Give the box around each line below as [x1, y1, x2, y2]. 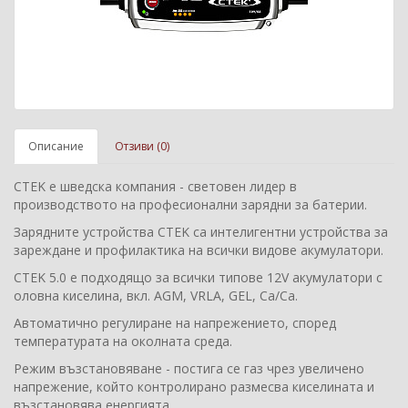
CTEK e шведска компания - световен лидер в [14, 178, 297, 195]
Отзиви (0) [115, 138, 169, 154]
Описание [28, 138, 84, 154]
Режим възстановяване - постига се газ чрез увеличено [14, 360, 364, 377]
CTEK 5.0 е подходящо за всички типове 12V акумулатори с [14, 269, 382, 286]
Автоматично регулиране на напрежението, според [14, 314, 336, 331]
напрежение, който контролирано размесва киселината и [14, 378, 374, 395]
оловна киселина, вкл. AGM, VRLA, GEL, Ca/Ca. [14, 287, 298, 304]
